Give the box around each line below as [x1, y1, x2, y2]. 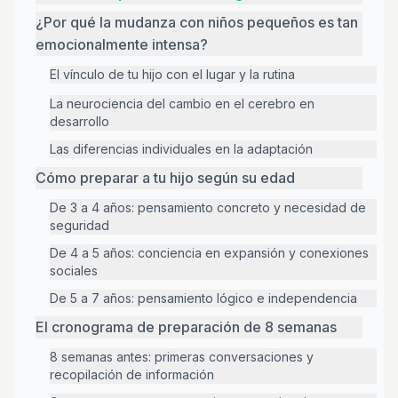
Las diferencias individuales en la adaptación [50, 141, 313, 156]
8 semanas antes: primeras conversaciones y [50, 349, 314, 364]
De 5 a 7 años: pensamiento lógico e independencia [50, 291, 357, 306]
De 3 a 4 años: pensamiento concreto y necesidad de [50, 200, 366, 215]
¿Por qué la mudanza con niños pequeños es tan [36, 13, 358, 31]
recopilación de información [50, 367, 214, 382]
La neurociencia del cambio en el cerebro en [50, 96, 314, 111]
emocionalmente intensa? [36, 36, 208, 53]
